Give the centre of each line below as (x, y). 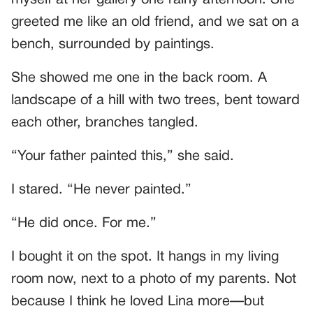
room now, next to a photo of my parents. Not (154, 280)
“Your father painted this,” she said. (123, 157)
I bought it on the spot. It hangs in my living (145, 257)
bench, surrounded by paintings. (113, 45)
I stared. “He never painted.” (101, 190)
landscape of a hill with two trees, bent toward (155, 101)
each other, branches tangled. (105, 123)
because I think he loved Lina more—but (138, 302)
